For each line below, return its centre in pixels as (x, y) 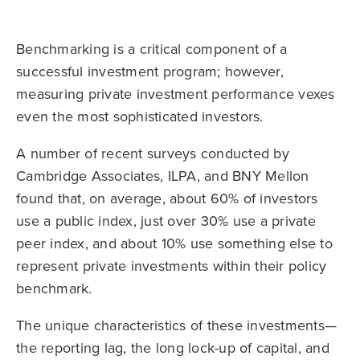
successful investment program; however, (150, 72)
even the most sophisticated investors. (140, 117)
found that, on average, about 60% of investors (167, 199)
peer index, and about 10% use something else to (174, 244)
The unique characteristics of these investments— (176, 326)
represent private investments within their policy (172, 266)
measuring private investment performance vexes (176, 94)
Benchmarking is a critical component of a (152, 49)
